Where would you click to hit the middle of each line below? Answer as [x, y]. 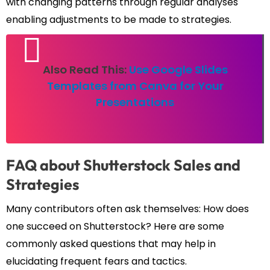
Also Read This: [86, 70]
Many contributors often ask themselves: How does [127, 209]
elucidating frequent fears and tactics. [96, 262]
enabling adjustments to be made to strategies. [119, 20]
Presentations [135, 102]
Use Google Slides [178, 70]
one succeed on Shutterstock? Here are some [115, 227]
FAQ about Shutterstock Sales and [123, 165]
